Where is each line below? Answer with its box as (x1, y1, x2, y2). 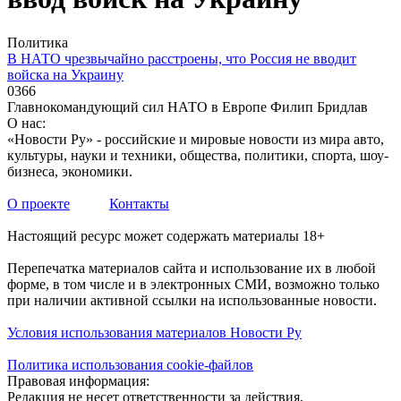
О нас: (7, 115, 46, 131)
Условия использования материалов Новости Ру (7, 324, 302, 340)
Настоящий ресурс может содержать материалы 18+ (7, 227, 325, 243)
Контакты (109, 195, 169, 211)
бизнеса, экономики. (7, 163, 132, 179)
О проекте (7, 195, 70, 211)
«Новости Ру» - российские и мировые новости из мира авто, (7, 131, 384, 147)
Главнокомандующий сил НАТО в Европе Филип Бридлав (7, 98, 368, 115)
